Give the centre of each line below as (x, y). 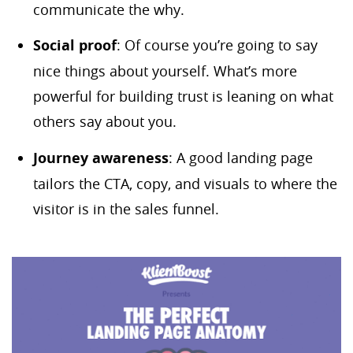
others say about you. (107, 122)
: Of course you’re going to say (217, 45)
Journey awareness (101, 158)
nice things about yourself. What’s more (165, 71)
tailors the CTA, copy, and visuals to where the (185, 183)
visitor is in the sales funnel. (126, 208)
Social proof (75, 46)
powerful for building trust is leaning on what (183, 97)
